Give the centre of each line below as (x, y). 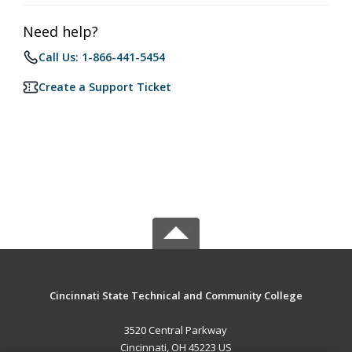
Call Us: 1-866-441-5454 (102, 57)
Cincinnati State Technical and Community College (176, 295)
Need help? (60, 31)
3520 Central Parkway (176, 330)
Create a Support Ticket (105, 87)
